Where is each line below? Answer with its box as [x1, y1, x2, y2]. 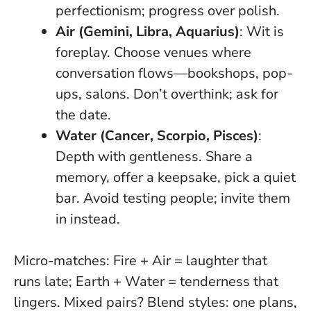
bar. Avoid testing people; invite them [56, 188, 290, 208]
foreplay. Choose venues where [56, 42, 251, 62]
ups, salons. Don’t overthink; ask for [56, 84, 278, 103]
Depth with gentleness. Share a [56, 146, 253, 166]
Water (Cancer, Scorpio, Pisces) [56, 126, 258, 145]
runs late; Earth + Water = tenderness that [14, 271, 278, 291]
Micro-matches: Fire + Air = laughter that [14, 251, 267, 270]
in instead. [56, 209, 120, 228]
